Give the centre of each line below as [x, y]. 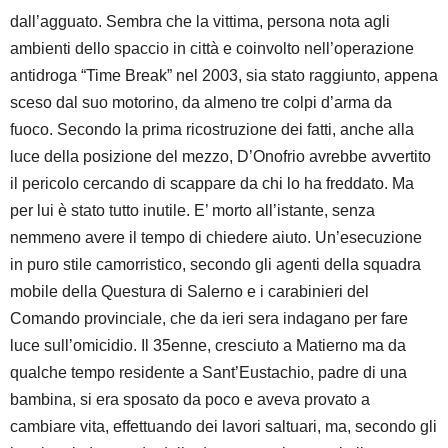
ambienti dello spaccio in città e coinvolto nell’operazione [212, 48]
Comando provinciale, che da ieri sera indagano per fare [209, 318]
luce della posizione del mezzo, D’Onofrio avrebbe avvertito [220, 156]
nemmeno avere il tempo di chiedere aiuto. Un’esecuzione [216, 237]
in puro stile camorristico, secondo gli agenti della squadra [215, 264]
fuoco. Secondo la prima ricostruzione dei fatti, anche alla [212, 129]
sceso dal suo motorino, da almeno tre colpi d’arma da [201, 102]
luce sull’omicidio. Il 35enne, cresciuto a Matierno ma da [208, 345]
